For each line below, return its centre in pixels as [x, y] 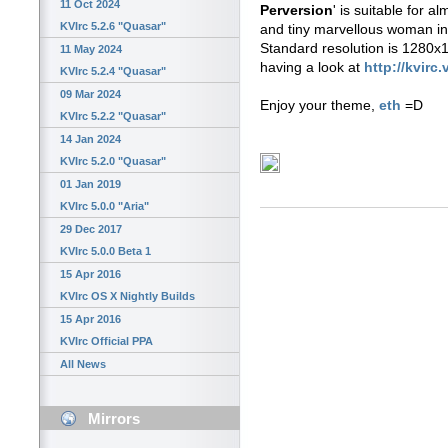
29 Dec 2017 [91, 229]
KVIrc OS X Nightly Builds [127, 296]
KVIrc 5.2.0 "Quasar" [113, 161]
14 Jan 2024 [90, 139]
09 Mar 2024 [90, 94]
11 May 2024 [91, 49]
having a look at [312, 67]
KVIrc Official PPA [106, 341]
